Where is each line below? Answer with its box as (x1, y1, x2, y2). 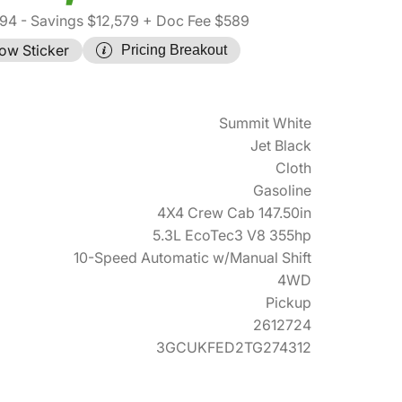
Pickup (266, 293, 311, 312)
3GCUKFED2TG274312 (156, 338, 311, 357)
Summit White (219, 114, 311, 133)
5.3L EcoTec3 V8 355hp (153, 226, 311, 245)
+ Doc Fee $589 (138, 12, 249, 31)
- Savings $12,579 (16, 12, 139, 31)
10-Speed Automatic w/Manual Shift (74, 249, 311, 267)
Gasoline (253, 181, 311, 200)
